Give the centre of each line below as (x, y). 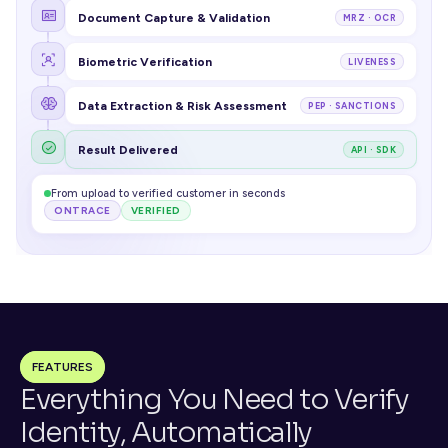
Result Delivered (128, 149)
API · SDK (373, 149)
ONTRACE (82, 210)
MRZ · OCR (369, 17)
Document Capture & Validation (174, 17)
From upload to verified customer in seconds (168, 193)
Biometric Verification (145, 61)
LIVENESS (372, 61)
